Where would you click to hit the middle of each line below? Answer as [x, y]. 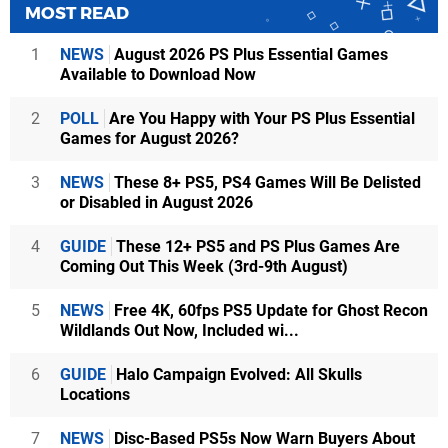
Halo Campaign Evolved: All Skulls [237, 374]
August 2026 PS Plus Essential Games [249, 54]
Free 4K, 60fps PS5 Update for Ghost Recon [269, 310]
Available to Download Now [158, 74]
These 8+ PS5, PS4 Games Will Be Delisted [265, 182]
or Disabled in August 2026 [156, 202]
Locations [95, 394]
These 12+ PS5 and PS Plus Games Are [256, 246]
